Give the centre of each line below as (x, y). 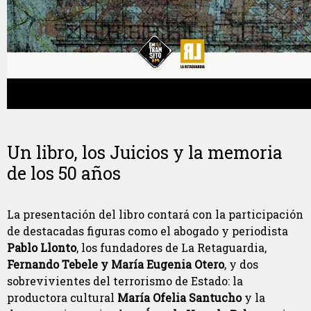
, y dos (241, 264)
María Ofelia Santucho (179, 297)
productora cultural (62, 297)
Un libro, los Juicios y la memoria (145, 152)
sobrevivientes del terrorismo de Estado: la (125, 280)
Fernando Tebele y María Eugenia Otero (116, 264)
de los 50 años (64, 173)
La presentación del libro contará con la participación (155, 214)
